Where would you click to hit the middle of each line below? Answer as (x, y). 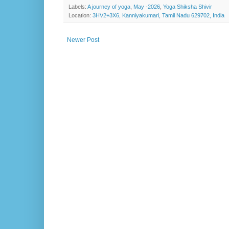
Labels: (78, 7)
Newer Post (83, 40)
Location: (81, 16)
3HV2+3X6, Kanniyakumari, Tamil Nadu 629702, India (158, 16)
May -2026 (147, 7)
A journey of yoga (109, 7)
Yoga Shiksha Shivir (188, 7)
